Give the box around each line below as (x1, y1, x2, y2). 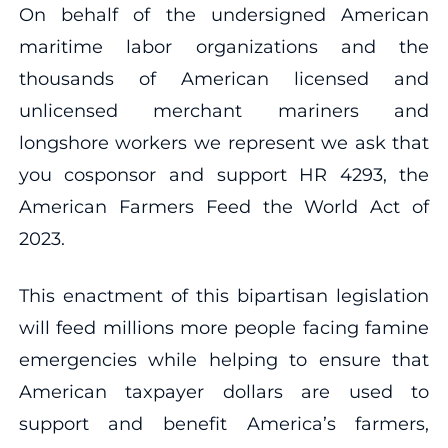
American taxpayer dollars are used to (18, 380, 430, 403)
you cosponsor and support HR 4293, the (18, 163, 430, 186)
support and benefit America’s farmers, (18, 412, 430, 435)
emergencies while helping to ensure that (18, 348, 430, 371)
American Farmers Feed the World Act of (18, 195, 430, 218)
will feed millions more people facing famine (18, 316, 430, 339)
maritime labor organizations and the (18, 35, 430, 58)
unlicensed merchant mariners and (18, 99, 430, 122)
